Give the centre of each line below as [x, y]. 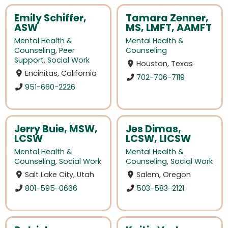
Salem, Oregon [164, 175]
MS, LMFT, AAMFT [169, 28]
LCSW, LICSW [158, 139]
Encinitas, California [61, 74]
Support [29, 60]
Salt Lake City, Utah [60, 175]
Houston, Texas [165, 64]
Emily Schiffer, [50, 18]
